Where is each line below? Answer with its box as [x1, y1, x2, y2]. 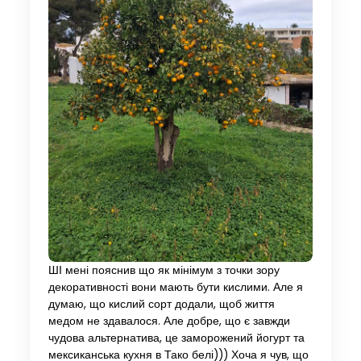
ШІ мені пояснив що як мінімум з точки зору [48, 262, 280, 278]
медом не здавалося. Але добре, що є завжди [48, 313, 290, 329]
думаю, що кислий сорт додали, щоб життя [48, 296, 275, 312]
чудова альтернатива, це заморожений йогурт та [48, 330, 305, 346]
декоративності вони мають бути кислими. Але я [48, 279, 303, 295]
